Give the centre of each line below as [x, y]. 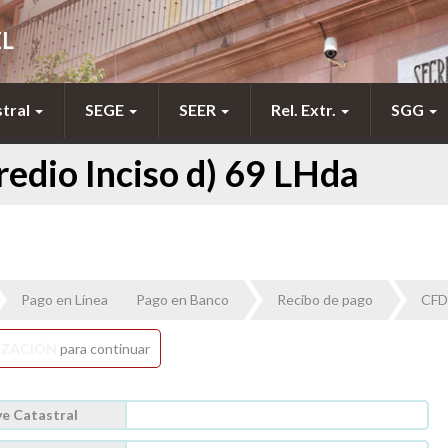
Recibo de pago [325, 299]
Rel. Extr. [305, 109]
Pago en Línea [64, 299]
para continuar [103, 348]
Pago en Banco [182, 299]
